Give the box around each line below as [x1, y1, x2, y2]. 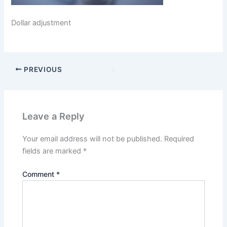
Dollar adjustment [11, 18, 71, 28]
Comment [22, 170, 57, 179]
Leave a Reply [22, 110, 85, 122]
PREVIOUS [22, 65, 62, 73]
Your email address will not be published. [22, 134, 163, 144]
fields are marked [22, 146, 84, 156]
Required [164, 134, 195, 144]
